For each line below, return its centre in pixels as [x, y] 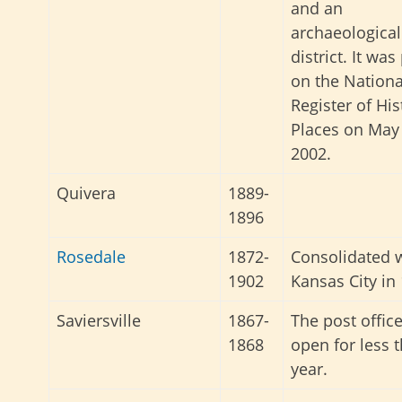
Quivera [86, 193]
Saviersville [99, 321]
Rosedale [91, 257]
